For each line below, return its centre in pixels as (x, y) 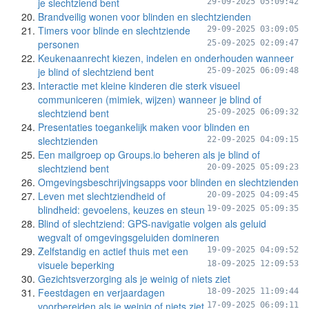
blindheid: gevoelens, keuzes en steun (121, 210)
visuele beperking (76, 265)
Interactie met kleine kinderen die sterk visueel (139, 86)
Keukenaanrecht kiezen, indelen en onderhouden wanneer (166, 58)
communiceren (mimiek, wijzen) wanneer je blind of (150, 99)
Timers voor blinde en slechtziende (114, 30)
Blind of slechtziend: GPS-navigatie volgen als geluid (152, 223)
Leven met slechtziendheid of (102, 196)
